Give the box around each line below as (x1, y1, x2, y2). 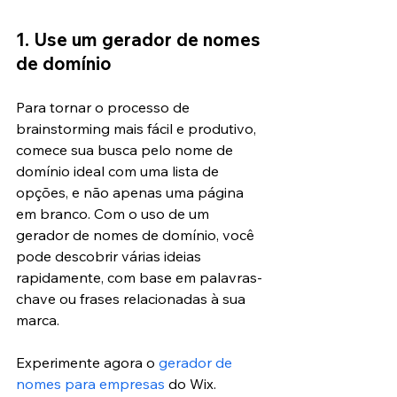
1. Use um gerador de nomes (16, 27, 265, 51)
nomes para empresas (16, 374, 165, 393)
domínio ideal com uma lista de (16, 161, 222, 180)
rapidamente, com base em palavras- (16, 268, 262, 286)
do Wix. (165, 374, 216, 393)
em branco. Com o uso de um (16, 204, 213, 222)
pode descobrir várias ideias (16, 246, 205, 265)
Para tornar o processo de (16, 97, 193, 116)
